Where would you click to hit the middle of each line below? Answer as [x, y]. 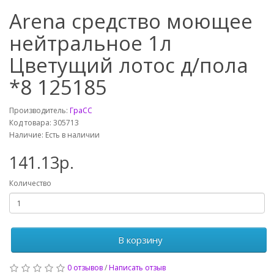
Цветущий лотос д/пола [129, 65]
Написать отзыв [137, 268]
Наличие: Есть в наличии [54, 135]
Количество [30, 183]
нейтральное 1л [91, 43]
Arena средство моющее [131, 21]
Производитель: [39, 110]
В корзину [139, 240]
